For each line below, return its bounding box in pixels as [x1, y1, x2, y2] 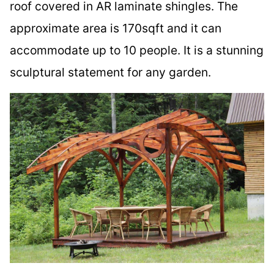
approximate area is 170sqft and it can [10, 21, 221, 36]
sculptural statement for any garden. [10, 65, 211, 80]
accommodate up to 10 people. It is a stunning [10, 43, 264, 58]
